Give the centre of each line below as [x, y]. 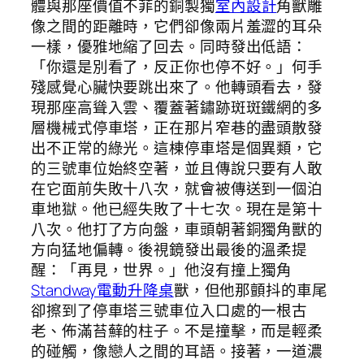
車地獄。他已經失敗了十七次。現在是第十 [177, 209]
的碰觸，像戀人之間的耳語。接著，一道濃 [177, 351]
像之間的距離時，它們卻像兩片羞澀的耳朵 [177, 26]
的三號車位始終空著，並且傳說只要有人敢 [177, 169]
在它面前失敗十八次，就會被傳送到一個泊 [177, 189]
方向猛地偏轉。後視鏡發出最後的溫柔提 [169, 250]
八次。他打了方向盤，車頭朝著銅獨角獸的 [177, 230]
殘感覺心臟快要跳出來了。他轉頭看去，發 [177, 87]
